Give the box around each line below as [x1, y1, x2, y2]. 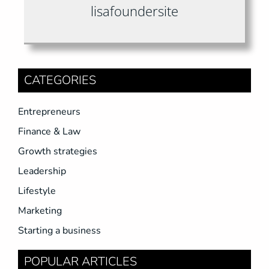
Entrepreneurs [18, 104, 80, 118]
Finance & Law [18, 124, 80, 138]
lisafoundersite [91, 1, 178, 20]
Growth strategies [18, 144, 97, 158]
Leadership [18, 164, 66, 178]
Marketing [18, 204, 62, 217]
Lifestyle [18, 184, 56, 198]
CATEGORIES [24, 71, 96, 88]
